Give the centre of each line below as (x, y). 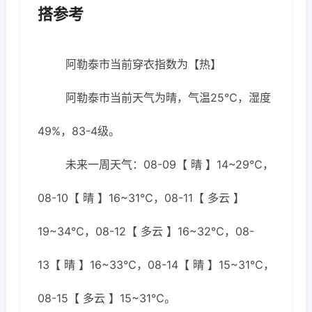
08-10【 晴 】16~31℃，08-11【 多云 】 (141, 198)
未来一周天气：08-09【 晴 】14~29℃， (170, 164)
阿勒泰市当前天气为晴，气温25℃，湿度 (168, 97)
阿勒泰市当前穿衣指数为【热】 (143, 64)
